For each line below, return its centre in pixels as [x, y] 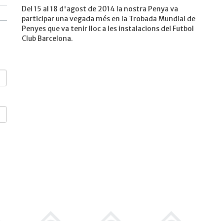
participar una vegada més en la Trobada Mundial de [109, 19]
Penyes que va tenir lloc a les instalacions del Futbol [108, 29]
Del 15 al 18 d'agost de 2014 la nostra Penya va [100, 9]
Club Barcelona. [47, 38]
